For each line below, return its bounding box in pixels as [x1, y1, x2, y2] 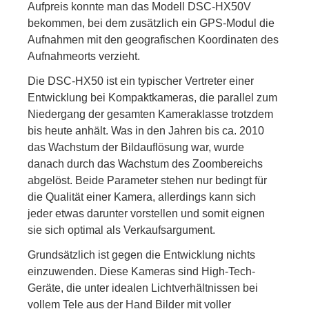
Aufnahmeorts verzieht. [28, 50, 140, 62]
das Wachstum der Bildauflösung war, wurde [28, 141, 244, 153]
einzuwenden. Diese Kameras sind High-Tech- [28, 266, 255, 277]
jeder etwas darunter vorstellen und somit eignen [28, 208, 265, 219]
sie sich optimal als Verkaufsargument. [28, 224, 215, 236]
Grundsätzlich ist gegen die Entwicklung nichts [28, 249, 255, 261]
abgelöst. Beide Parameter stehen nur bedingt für [28, 175, 267, 186]
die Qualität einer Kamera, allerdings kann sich [28, 191, 256, 203]
